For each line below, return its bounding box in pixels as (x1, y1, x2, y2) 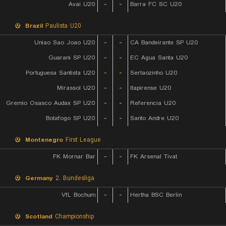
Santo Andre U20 (130, 114, 179, 123)
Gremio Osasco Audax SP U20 (6, 98, 95, 108)
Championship (52, 212, 94, 221)
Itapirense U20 (130, 83, 172, 93)
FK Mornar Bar (53, 152, 95, 161)
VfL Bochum (62, 190, 95, 200)
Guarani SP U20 (48, 53, 95, 63)
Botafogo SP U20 (46, 114, 95, 123)
